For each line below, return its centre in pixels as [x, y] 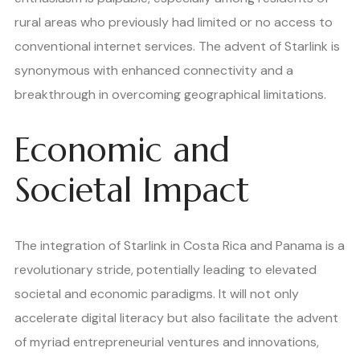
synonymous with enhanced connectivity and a [154, 70]
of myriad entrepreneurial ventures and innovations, [167, 342]
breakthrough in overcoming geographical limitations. [170, 94]
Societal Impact [132, 190]
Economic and [122, 150]
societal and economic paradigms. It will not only [157, 294]
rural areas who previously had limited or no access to [174, 22]
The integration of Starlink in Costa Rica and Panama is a [180, 246]
